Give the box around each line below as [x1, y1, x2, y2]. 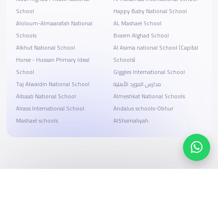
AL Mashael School [113, 18, 162, 29]
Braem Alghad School [113, 30, 169, 41]
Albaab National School [16, 91, 76, 102]
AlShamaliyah [113, 115, 148, 127]
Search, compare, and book [18, 200, 110, 216]
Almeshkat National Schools [113, 91, 185, 102]
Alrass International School [16, 103, 84, 114]
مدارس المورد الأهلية [113, 79, 161, 90]
